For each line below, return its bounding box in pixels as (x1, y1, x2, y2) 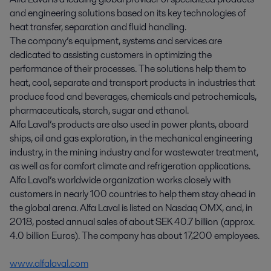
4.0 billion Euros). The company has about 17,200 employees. (10, 229, 260, 243)
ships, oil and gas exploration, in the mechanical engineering (10, 131, 252, 146)
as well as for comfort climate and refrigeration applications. (10, 159, 250, 174)
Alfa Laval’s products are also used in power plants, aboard (10, 117, 249, 132)
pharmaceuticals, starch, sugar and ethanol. (10, 103, 189, 118)
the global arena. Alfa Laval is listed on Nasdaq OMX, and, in (10, 201, 253, 215)
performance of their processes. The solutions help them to (10, 62, 246, 76)
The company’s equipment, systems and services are (10, 34, 222, 48)
